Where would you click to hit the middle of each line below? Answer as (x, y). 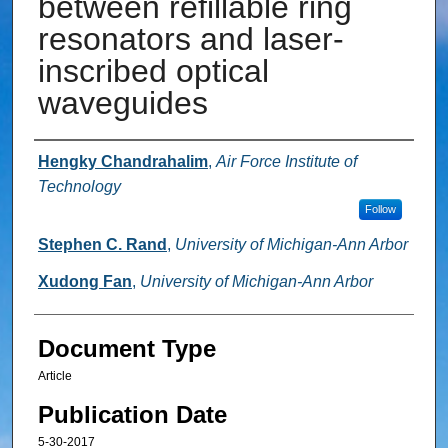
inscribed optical (153, 71)
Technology (79, 187)
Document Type (126, 349)
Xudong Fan (84, 282)
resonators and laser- (190, 39)
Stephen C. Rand (102, 245)
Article (54, 376)
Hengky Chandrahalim (122, 162)
